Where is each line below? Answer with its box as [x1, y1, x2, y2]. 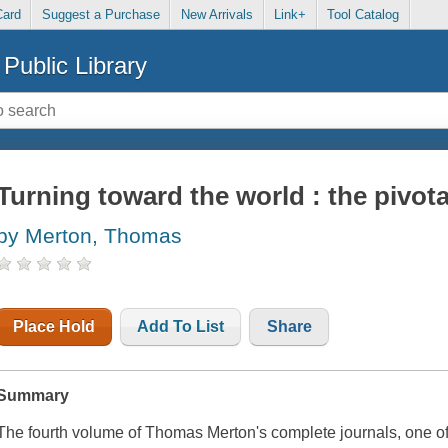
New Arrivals [180, 7, 253, 23]
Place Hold [13, 318, 96, 336]
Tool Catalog [327, 7, 400, 23]
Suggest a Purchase [41, 7, 160, 23]
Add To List [137, 318, 225, 336]
